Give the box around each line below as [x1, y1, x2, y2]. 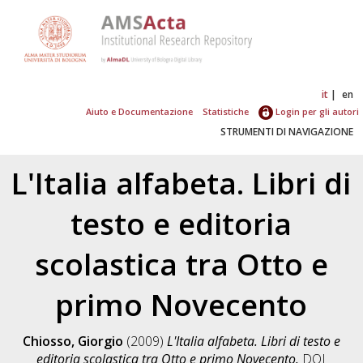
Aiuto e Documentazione [86, 105, 194, 117]
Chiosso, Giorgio [22, 331, 123, 350]
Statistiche [202, 105, 249, 117]
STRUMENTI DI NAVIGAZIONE [220, 124, 353, 139]
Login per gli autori [272, 105, 359, 117]
